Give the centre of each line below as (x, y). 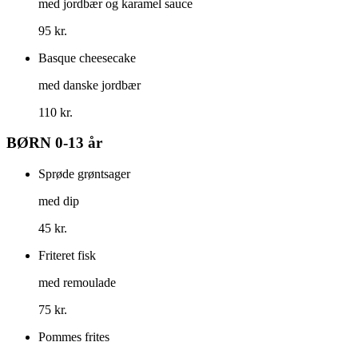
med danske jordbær (89, 85)
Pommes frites (74, 337)
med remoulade (77, 283)
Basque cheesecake (87, 58)
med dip (59, 201)
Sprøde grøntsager (84, 174)
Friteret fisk (67, 256)
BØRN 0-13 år (54, 143)
